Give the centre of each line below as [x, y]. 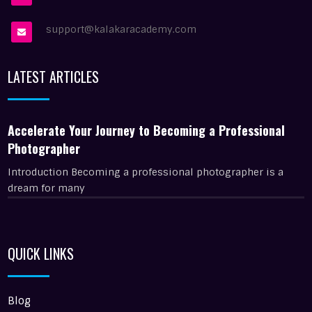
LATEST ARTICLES [54, 77]
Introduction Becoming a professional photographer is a [146, 172]
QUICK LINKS [41, 253]
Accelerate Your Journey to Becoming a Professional [147, 130]
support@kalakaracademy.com [122, 29]
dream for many [47, 188]
